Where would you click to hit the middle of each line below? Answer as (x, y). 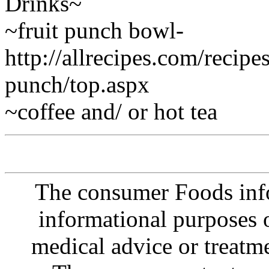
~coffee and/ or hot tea (111, 111)
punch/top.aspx (77, 84)
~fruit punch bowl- (94, 30)
